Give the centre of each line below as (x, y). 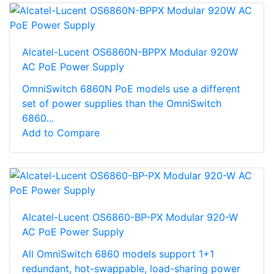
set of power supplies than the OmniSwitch (122, 103)
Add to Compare (61, 132)
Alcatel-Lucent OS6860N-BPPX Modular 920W (130, 52)
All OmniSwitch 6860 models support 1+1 (118, 254)
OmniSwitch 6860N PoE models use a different (131, 88)
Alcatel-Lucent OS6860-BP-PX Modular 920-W (130, 217)
